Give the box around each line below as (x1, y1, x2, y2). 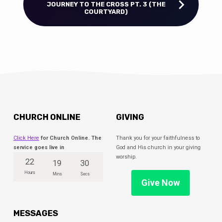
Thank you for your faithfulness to (115, 134, 200, 141)
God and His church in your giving (115, 144, 201, 151)
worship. (115, 153, 137, 160)
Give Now (141, 177, 180, 188)
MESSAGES (13, 208, 58, 218)
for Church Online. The (39, 134, 102, 141)
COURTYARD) (84, 8, 128, 16)
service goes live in (13, 144, 64, 151)
